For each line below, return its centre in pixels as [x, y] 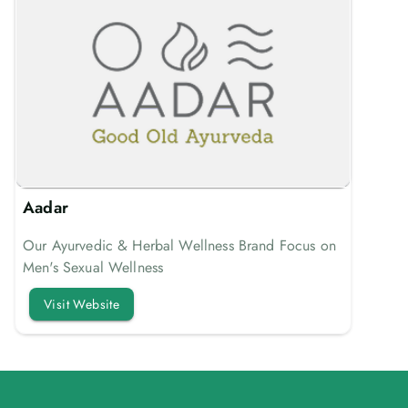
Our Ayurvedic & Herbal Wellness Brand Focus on [179, 245]
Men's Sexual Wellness [93, 267]
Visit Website [82, 304]
